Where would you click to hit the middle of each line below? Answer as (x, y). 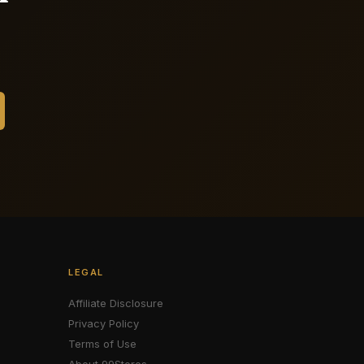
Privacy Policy (104, 323)
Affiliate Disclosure (116, 303)
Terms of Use (102, 344)
